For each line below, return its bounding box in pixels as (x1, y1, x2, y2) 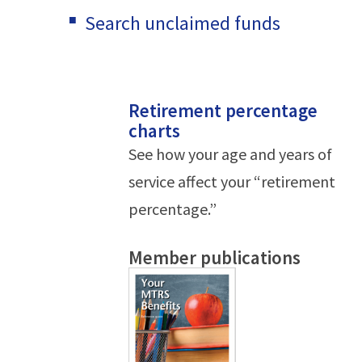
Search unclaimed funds (85, 11, 280, 36)
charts (128, 119, 180, 142)
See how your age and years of (128, 144, 332, 164)
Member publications (128, 246, 301, 269)
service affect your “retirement (128, 171, 335, 192)
